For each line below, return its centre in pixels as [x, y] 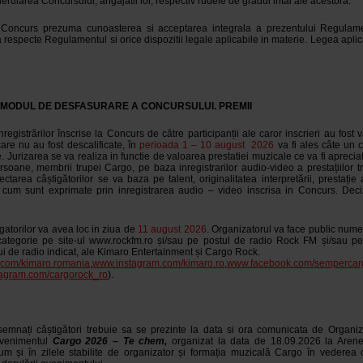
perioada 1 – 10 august [192, 145]
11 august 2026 [172, 229]
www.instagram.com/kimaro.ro [158, 263]
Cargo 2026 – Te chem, [110, 341]
